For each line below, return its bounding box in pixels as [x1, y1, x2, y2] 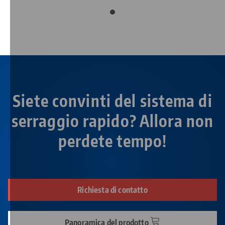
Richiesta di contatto [77, 185, 148, 195]
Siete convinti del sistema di [13, 90, 212, 111]
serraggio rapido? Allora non [11, 110, 214, 131]
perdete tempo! [58, 131, 167, 151]
